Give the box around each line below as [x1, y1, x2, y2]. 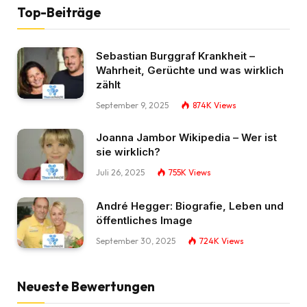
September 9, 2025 [96, 99, 169, 110]
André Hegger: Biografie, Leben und [96, 199, 284, 212]
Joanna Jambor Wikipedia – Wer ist [96, 130, 277, 144]
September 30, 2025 [96, 235, 175, 246]
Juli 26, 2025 [96, 167, 145, 177]
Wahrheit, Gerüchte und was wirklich [96, 63, 284, 77]
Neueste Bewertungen [17, 278, 155, 295]
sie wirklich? [96, 145, 160, 158]
